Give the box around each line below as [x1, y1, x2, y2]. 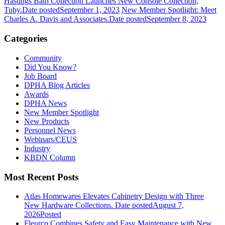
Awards [24, 89, 49, 98]
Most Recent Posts [4, 171, 78, 182]
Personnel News [24, 126, 76, 135]
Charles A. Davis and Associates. [4, 15, 109, 24]
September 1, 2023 [60, 6, 120, 15]
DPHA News [24, 98, 67, 107]
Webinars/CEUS [24, 135, 77, 144]
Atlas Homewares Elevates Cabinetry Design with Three [24, 192, 204, 201]
